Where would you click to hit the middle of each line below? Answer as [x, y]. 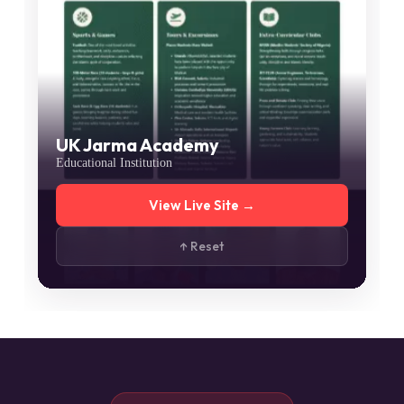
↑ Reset [202, 247]
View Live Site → [202, 206]
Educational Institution [114, 163]
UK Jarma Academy [137, 145]
